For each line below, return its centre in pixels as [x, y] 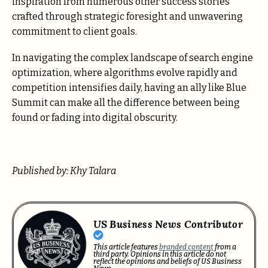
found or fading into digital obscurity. [95, 118]
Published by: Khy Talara [64, 170]
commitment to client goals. [74, 31]
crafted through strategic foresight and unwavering [127, 16]
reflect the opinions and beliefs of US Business [167, 261]
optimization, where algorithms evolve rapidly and [125, 73]
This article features [126, 247]
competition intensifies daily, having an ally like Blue [129, 88]
